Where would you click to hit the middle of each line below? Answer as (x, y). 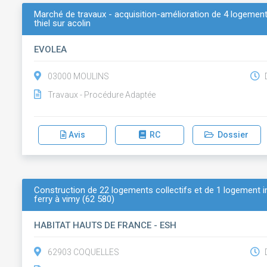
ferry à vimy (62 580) (74, 199)
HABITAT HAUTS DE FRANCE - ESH (105, 225)
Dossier (232, 135)
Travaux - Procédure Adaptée (102, 95)
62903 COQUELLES (84, 252)
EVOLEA (51, 49)
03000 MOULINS (79, 76)
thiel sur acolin (63, 23)
